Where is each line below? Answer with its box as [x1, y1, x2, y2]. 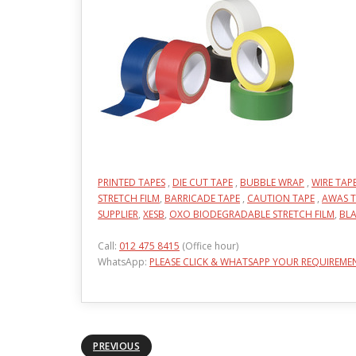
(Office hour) [180, 239, 238, 253]
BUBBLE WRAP [240, 176, 304, 189]
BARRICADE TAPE [164, 192, 240, 205]
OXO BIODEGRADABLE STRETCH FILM [169, 207, 335, 221]
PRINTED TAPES [98, 176, 165, 189]
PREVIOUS [93, 339, 140, 353]
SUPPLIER [98, 207, 138, 221]
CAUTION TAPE [247, 192, 315, 205]
